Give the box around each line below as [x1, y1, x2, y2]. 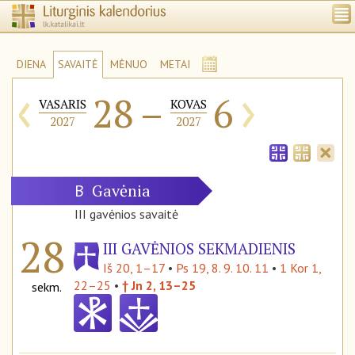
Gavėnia [92, 180, 179, 202]
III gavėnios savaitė [74, 206, 179, 223]
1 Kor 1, [280, 260, 321, 277]
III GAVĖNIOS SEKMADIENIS [103, 239, 296, 259]
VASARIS [39, 96, 86, 113]
